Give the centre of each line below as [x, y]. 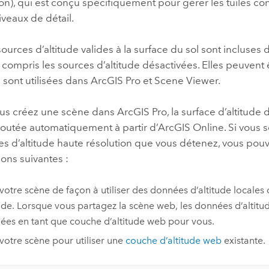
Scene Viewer [186, 80]
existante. [243, 241]
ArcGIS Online [191, 128]
